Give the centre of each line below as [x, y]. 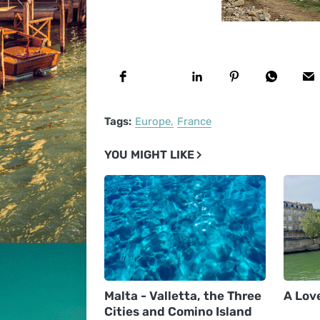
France [194, 121]
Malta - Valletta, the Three [182, 296]
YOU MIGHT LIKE [149, 155]
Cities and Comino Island [178, 311]
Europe [152, 121]
